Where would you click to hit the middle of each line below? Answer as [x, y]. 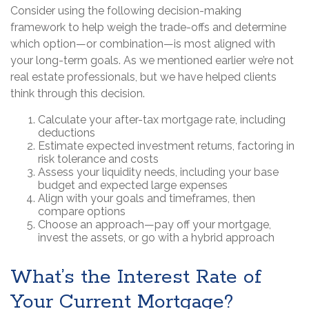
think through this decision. [78, 94]
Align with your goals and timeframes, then [147, 199]
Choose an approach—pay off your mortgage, [154, 225]
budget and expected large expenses [133, 186]
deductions [67, 133]
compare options [82, 212]
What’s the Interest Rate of [136, 278]
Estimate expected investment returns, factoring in [166, 146]
